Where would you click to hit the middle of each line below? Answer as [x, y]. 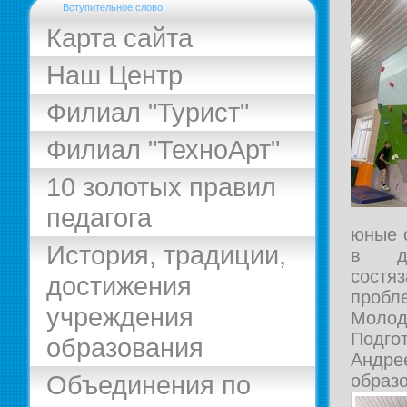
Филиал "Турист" [148, 112]
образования [125, 347]
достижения [119, 286]
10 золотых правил [161, 187]
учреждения [120, 317]
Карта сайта [119, 38]
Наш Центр [114, 75]
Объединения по [149, 385]
